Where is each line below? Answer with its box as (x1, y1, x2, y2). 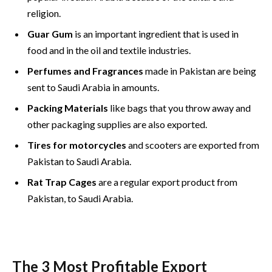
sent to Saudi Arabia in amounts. (27, 81, 159, 93)
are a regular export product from (97, 175, 237, 188)
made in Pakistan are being (143, 64, 256, 76)
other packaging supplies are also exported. (27, 118, 207, 130)
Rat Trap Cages (27, 175, 97, 188)
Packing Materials (27, 101, 108, 114)
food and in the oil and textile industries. (27, 44, 191, 56)
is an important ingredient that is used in (73, 27, 239, 39)
